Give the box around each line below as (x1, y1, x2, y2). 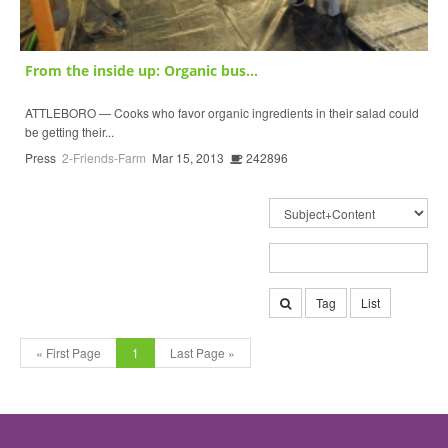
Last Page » (170, 343, 235, 361)
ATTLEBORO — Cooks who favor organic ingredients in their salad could (25, 103, 419, 121)
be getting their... (25, 122, 114, 140)
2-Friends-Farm (62, 148, 146, 166)
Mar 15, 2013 (152, 148, 224, 166)
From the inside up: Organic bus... (25, 60, 258, 80)
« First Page (36, 343, 101, 361)
